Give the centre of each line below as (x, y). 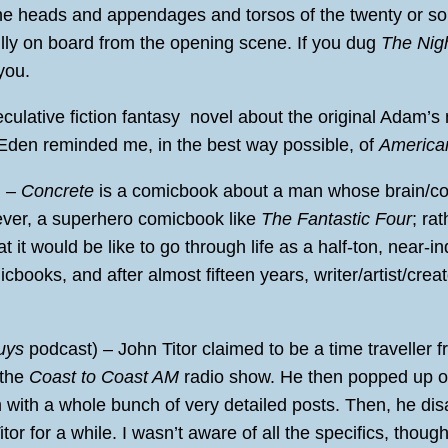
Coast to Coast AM (104, 376)
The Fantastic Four (336, 218)
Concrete (57, 190)
